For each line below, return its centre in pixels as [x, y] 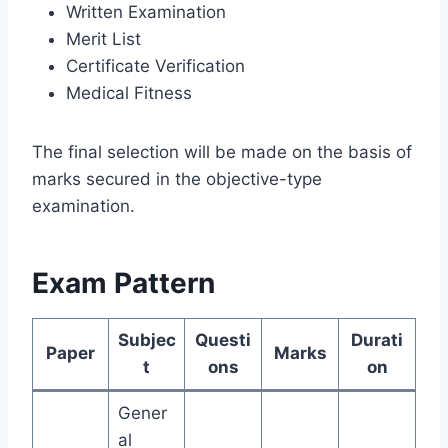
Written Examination [146, 12]
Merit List [103, 39]
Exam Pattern [123, 283]
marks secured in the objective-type [177, 179]
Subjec [146, 340]
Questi [223, 340]
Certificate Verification [155, 66]
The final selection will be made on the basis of [222, 152]
